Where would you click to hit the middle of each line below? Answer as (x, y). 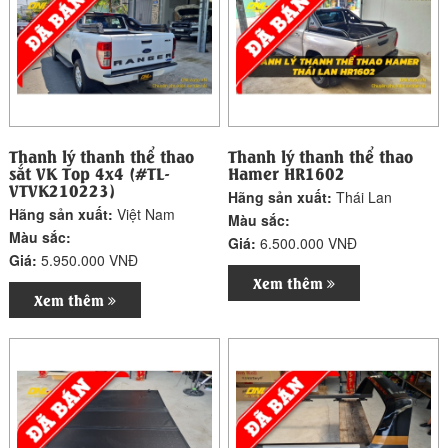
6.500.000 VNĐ (309, 243)
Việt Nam (146, 214)
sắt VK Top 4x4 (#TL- (90, 173)
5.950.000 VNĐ (90, 260)
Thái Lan (364, 197)
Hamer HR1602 (287, 173)
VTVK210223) (62, 190)
